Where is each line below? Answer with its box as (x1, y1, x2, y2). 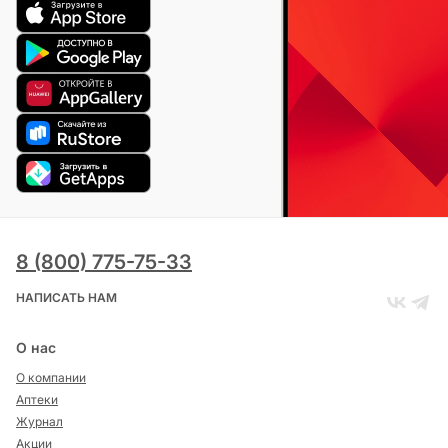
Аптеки (16, 392, 58, 407)
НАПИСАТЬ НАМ (16, 290, 117, 305)
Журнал (16, 414, 63, 429)
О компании (16, 370, 86, 385)
